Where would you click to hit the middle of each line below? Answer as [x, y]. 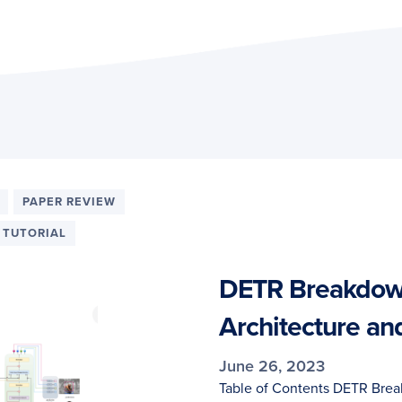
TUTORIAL [35, 233]
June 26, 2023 [272, 366]
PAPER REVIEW [69, 202]
